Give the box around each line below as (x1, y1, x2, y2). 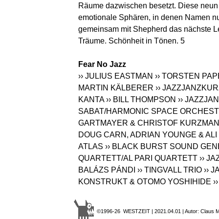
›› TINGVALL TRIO (137, 166, 202, 175)
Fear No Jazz (78, 60, 126, 69)
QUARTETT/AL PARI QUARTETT (78, 154, 197, 163)
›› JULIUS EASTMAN (78, 72, 153, 81)
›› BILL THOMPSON (106, 95, 176, 104)
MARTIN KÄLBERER (78, 84, 153, 92)
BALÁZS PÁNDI (78, 166, 135, 175)
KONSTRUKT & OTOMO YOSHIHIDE (78, 177, 211, 186)
